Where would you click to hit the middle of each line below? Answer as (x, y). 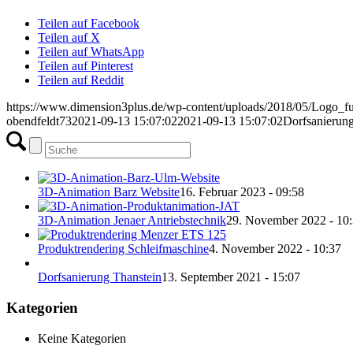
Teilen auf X (69, 38)
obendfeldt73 (39, 121)
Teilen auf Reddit (81, 80)
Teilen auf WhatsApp (91, 52)
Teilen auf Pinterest (85, 66)
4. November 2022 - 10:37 (275, 249)
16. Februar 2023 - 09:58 (242, 192)
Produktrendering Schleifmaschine (123, 249)
